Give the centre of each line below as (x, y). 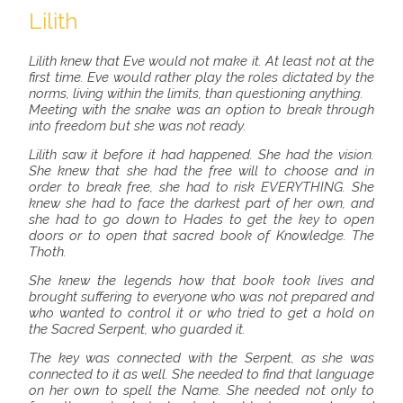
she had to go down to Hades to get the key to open (201, 220)
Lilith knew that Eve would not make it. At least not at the (201, 62)
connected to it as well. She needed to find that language (201, 375)
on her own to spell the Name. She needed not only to (201, 391)
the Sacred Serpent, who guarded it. (137, 330)
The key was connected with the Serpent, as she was (201, 358)
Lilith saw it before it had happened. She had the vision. (201, 155)
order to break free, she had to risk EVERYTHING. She (201, 188)
